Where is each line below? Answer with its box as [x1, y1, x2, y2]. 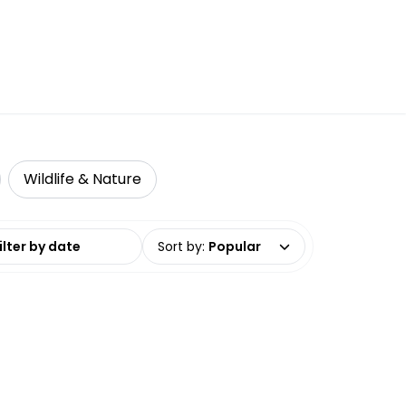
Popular [208, 237, 261, 256]
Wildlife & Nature [24, 169, 141, 189]
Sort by [158, 237, 202, 256]
